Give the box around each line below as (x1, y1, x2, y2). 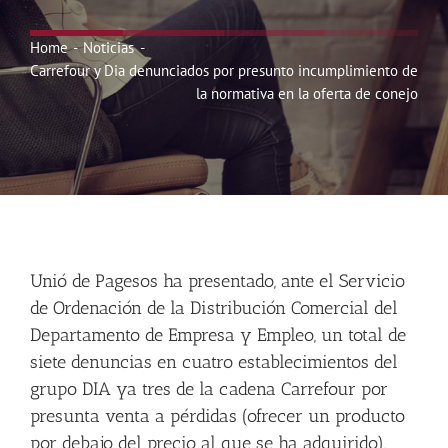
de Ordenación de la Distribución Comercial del (30, 297, 398, 319)
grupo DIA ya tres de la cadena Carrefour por (30, 378, 388, 400)
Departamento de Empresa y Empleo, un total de (30, 324, 406, 346)
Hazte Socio (27, 83, 132, 107)
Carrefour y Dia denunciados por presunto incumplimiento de (30, 61, 419, 80)
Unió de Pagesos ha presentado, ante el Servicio (30, 270, 405, 292)
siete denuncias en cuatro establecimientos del (30, 351, 398, 373)
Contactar (27, 149, 116, 173)
